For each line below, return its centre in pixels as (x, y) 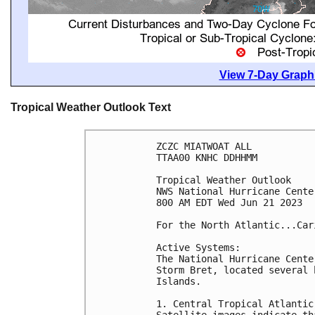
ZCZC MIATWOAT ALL (204, 146)
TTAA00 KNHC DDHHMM (207, 157)
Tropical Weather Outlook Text (91, 108)
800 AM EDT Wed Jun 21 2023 (229, 202)
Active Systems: (198, 247)
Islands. (179, 281)
